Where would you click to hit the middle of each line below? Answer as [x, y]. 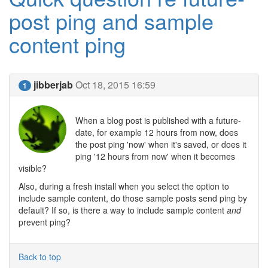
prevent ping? [45, 222]
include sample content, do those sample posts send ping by [133, 198]
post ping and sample [111, 21]
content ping [67, 44]
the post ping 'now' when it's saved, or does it [161, 144]
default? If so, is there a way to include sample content [123, 210]
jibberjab [53, 85]
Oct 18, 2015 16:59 [115, 85]
